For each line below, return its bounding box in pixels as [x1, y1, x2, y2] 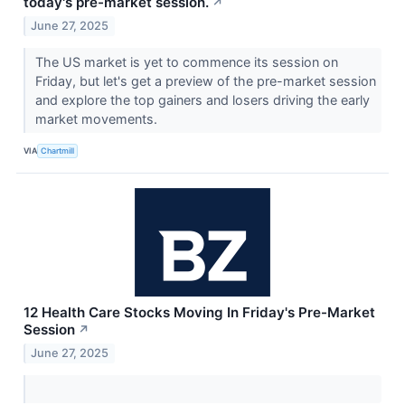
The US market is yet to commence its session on [34, 53, 338, 70]
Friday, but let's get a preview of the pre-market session [34, 72, 376, 89]
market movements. [34, 110, 161, 127]
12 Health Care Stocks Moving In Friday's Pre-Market [24, 303, 375, 321]
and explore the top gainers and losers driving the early [34, 91, 370, 108]
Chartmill [41, 146, 75, 156]
